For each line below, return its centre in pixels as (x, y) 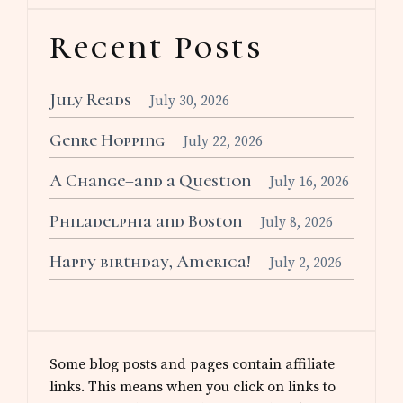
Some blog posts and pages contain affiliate (193, 365)
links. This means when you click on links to (193, 387)
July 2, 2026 (306, 264)
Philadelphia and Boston (146, 222)
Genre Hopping (107, 141)
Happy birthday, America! (151, 262)
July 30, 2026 (190, 102)
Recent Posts (156, 48)
